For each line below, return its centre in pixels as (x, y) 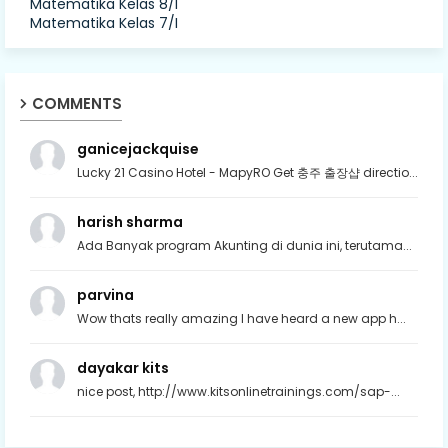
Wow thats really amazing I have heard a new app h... (241, 318)
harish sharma (130, 221)
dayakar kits (123, 367)
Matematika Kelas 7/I (104, 22)
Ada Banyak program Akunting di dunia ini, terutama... (244, 245)
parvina (105, 294)
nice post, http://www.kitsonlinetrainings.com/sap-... (238, 391)
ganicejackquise (138, 148)
